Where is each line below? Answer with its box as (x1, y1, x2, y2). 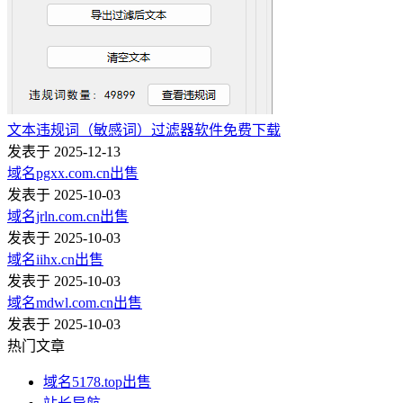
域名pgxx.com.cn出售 (7, 165, 139, 181)
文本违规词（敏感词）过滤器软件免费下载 (7, 121, 281, 138)
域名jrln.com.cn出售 (7, 208, 129, 224)
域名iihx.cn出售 (7, 251, 103, 267)
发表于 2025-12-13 (7, 143, 121, 159)
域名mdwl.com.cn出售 (7, 294, 142, 310)
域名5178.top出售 (43, 373, 151, 390)
